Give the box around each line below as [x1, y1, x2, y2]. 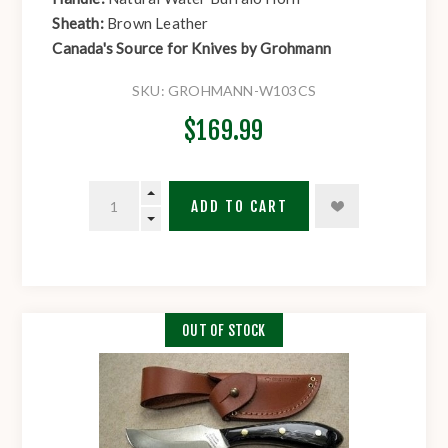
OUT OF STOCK [182, 321, 266, 339]
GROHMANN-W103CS [168, 82, 316, 100]
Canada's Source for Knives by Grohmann [52, 39, 332, 58]
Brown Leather [107, 14, 209, 33]
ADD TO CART [190, 196, 288, 216]
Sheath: [52, 14, 108, 33]
